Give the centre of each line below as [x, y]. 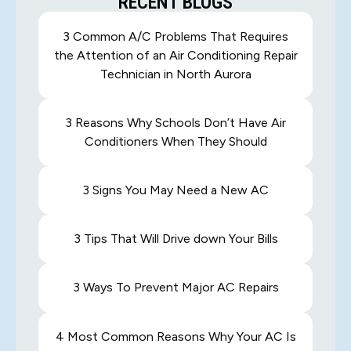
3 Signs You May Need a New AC [175, 190]
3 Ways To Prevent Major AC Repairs [175, 288]
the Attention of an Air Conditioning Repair [175, 55]
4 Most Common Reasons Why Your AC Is [175, 336]
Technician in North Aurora [175, 74]
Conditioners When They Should [175, 141]
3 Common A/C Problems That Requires [175, 36]
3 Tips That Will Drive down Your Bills [175, 239]
